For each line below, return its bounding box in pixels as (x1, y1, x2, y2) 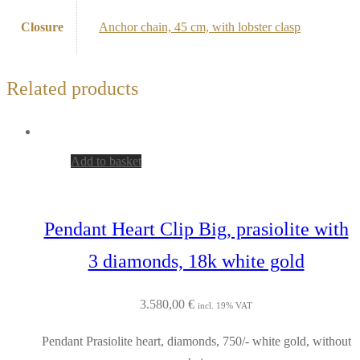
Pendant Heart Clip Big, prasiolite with (43, 219, 349, 240)
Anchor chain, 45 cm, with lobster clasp (99, 19, 301, 34)
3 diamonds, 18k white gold (88, 251, 305, 272)
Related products (6, 77, 138, 99)
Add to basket (71, 153, 141, 168)
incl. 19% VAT (198, 301, 252, 311)
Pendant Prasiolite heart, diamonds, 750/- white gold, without (41, 334, 351, 349)
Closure (21, 19, 63, 34)
